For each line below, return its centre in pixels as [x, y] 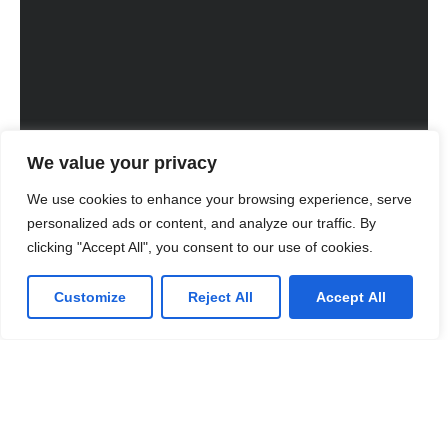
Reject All [221, 297]
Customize [90, 297]
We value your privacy [122, 163]
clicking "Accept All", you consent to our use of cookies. [200, 247]
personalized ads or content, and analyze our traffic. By [201, 223]
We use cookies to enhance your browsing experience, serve [219, 199]
